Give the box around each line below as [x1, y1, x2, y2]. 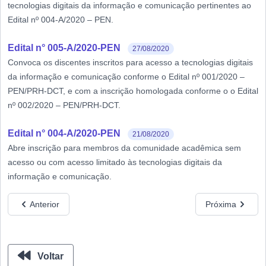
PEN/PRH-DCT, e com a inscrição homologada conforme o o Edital [8, 86, 258, 96]
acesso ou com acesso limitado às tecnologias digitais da [8, 157, 222, 167]
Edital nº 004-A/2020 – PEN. [8, 15, 113, 24]
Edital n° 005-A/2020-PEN [8, 43, 121, 53]
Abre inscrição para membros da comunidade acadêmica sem [8, 143, 241, 153]
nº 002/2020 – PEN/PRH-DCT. [8, 100, 121, 110]
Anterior [30, 199, 59, 209]
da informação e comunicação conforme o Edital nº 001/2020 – [8, 72, 245, 81]
